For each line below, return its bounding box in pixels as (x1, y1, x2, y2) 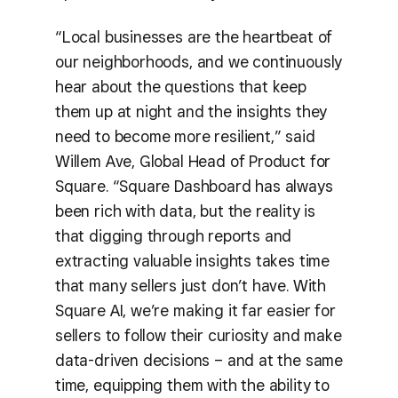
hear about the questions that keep (55, 77, 306, 97)
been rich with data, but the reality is (55, 202, 315, 221)
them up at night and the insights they (55, 102, 328, 122)
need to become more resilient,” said (55, 127, 315, 147)
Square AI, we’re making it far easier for (55, 301, 336, 321)
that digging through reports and (55, 227, 292, 246)
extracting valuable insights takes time (55, 251, 330, 271)
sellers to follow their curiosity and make (55, 326, 342, 346)
